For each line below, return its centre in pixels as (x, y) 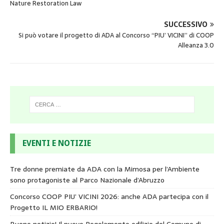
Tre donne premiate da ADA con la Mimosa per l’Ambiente (105, 169)
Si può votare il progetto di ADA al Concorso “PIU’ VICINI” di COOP (116, 35)
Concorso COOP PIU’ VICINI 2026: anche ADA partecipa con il (109, 196)
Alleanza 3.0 (196, 45)
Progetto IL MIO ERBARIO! (54, 207)
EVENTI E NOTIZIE (57, 143)
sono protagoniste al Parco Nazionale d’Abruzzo (87, 180)
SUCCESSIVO (186, 24)
